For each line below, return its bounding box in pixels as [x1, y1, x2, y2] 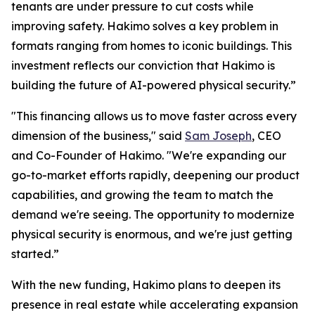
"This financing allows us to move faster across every [11, 109, 297, 124]
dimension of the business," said [11, 129, 185, 143]
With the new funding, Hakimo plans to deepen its [11, 278, 281, 292]
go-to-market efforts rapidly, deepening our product [11, 168, 300, 183]
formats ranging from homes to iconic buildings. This [11, 39, 292, 53]
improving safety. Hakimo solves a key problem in [11, 19, 278, 34]
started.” [11, 247, 59, 262]
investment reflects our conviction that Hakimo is [11, 58, 275, 73]
